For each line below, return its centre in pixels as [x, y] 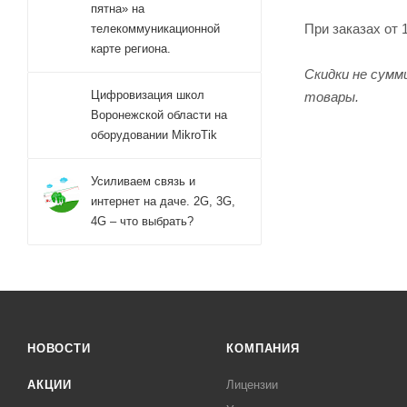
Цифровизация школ [148, 95]
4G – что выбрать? [142, 221]
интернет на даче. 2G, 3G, [163, 201]
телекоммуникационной [155, 29]
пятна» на [118, 9]
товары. [332, 96]
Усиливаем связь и [143, 181]
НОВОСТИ [59, 348]
